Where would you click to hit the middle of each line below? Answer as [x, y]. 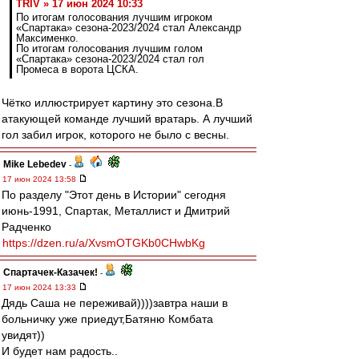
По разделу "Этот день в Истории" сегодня [114, 195]
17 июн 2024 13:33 [40, 287]
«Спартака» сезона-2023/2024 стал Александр [129, 28]
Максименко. [47, 38]
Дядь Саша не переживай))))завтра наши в [115, 303]
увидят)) [23, 335]
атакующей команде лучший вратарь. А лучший [127, 119]
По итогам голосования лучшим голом [109, 48]
